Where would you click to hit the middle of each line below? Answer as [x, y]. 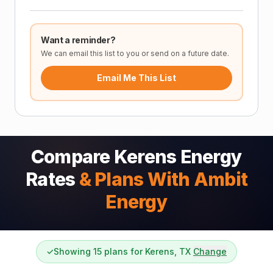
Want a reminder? [78, 40]
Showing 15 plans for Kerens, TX [122, 251]
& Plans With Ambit [163, 179]
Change [210, 251]
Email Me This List [136, 78]
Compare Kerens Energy [136, 157]
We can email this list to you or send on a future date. [135, 53]
